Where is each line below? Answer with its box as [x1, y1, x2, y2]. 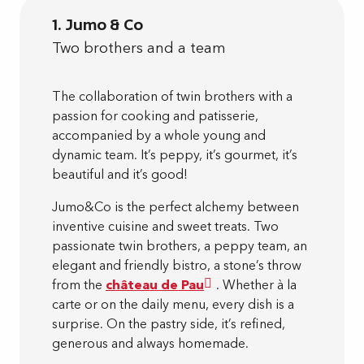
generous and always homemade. [52, 334, 249, 353]
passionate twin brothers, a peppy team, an [52, 236, 307, 255]
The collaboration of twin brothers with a [52, 87, 292, 106]
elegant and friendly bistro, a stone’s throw [52, 256, 301, 275]
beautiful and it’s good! [52, 165, 188, 184]
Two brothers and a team [52, 37, 226, 58]
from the [52, 275, 106, 294]
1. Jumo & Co [52, 15, 143, 32]
